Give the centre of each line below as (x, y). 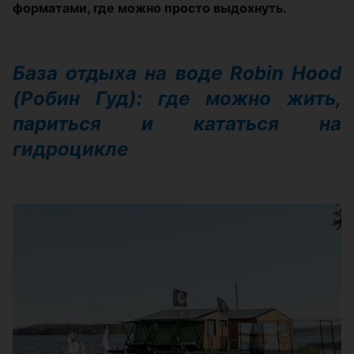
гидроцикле (70, 149)
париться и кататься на (177, 124)
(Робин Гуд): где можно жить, (177, 98)
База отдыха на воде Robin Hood (177, 73)
